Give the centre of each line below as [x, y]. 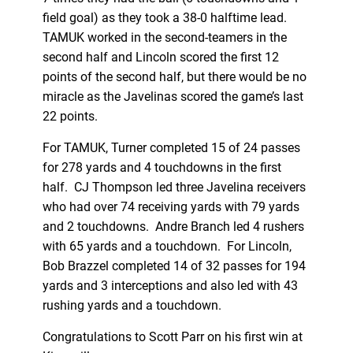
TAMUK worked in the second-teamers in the [164, 37]
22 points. [71, 116]
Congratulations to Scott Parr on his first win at [172, 336]
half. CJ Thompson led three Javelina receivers [174, 187]
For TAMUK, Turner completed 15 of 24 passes [171, 147]
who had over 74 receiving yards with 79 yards [171, 206]
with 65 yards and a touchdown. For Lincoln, [167, 246]
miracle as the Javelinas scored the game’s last [173, 96]
